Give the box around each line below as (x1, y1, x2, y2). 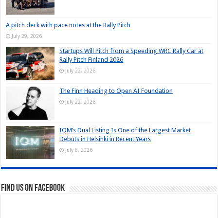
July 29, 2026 (12, 33, 42, 39)
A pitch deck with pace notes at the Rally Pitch (6, 21, 131, 29)
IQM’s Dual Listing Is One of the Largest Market (59, 126, 191, 134)
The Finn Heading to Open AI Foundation (59, 87, 173, 94)
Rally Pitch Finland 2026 (59, 56, 124, 64)
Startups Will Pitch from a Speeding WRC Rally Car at (59, 47, 204, 55)
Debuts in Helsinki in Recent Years (59, 135, 151, 143)
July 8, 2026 (65, 146, 93, 153)
